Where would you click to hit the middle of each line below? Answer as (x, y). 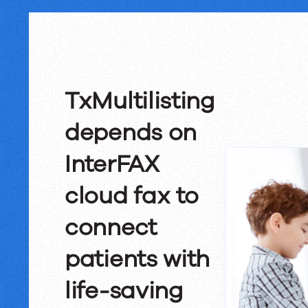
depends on (131, 133)
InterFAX (112, 164)
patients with (137, 259)
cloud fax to (132, 196)
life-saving (124, 291)
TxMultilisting (140, 101)
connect (111, 228)
